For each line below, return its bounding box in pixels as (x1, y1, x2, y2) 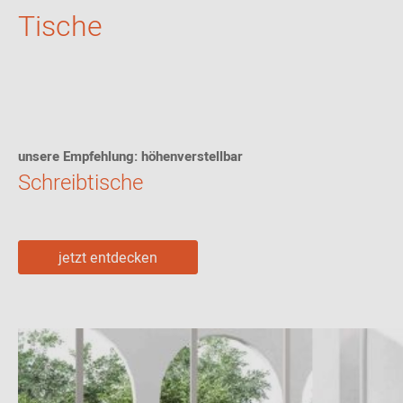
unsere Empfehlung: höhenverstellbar (18, 147, 243, 166)
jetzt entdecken (58, 247, 157, 269)
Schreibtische (18, 167, 143, 199)
